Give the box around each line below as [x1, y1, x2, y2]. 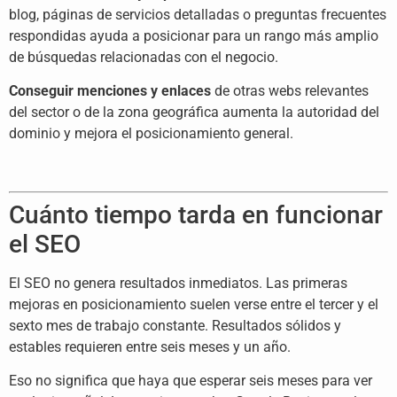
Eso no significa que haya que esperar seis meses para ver [9, 372, 372, 390]
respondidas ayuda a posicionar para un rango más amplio [9, 27, 378, 44]
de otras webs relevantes [211, 82, 369, 100]
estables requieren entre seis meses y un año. [9, 339, 291, 356]
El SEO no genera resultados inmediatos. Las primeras [9, 275, 347, 292]
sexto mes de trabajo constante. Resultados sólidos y [9, 317, 341, 335]
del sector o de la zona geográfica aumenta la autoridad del [9, 104, 379, 121]
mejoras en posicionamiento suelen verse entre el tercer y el [9, 296, 378, 314]
